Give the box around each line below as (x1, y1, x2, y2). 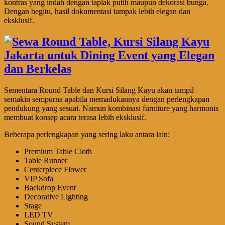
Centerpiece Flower (24, 165, 86, 174)
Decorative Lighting (24, 192, 88, 201)
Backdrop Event (24, 183, 76, 192)
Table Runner (24, 156, 67, 165)
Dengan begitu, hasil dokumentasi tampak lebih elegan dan (4, 7, 190, 16)
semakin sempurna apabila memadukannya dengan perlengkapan (4, 94, 209, 103)
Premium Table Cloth (24, 147, 92, 156)
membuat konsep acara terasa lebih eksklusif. (4, 113, 146, 122)
